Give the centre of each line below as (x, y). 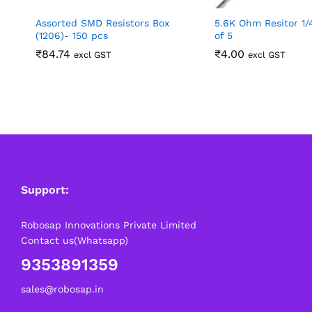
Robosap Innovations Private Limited (109, 225)
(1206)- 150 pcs (72, 35)
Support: (45, 189)
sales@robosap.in (62, 289)
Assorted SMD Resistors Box (102, 23)
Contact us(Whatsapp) (75, 240)
